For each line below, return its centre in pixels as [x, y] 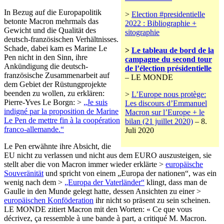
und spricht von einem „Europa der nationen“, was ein [130, 173]
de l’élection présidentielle [168, 68]
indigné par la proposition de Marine [61, 111]
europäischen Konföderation [49, 200]
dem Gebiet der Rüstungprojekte [55, 84]
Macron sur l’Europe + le [165, 112]
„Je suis [95, 102]
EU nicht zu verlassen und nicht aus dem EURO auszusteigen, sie [108, 155]
